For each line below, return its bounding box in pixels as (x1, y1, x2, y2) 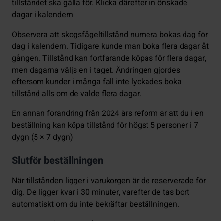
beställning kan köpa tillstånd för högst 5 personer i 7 (12, 119, 198, 132)
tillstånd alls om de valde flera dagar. (12, 88, 141, 100)
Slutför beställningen (12, 153, 103, 168)
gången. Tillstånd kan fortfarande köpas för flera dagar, (12, 52, 206, 65)
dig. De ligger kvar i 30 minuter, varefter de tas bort (12, 186, 189, 199)
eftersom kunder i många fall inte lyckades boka (12, 76, 182, 88)
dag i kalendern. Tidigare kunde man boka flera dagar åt (12, 40, 209, 53)
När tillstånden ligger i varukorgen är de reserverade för (12, 175, 206, 187)
